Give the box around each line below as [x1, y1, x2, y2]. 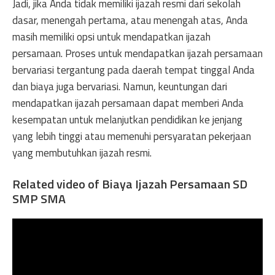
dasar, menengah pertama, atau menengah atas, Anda [12, 12, 248, 28]
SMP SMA [12, 189, 66, 208]
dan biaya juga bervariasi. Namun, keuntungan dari [12, 78, 227, 95]
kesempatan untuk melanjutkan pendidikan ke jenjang [12, 111, 242, 128]
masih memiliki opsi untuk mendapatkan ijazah [12, 28, 211, 45]
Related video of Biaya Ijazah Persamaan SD [12, 174, 247, 193]
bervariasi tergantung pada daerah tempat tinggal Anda [12, 61, 255, 78]
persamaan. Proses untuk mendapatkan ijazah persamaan [12, 45, 263, 61]
